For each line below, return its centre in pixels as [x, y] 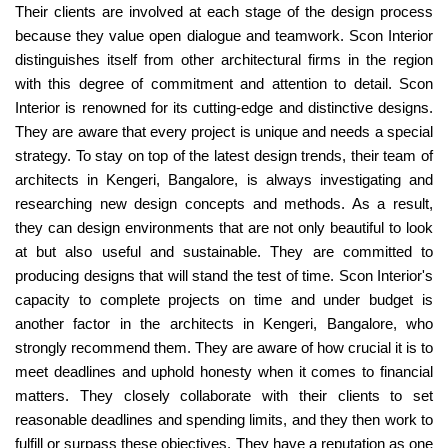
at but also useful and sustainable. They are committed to [224, 252]
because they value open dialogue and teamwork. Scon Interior [224, 36]
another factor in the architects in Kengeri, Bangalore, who [224, 324]
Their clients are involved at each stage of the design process [224, 12]
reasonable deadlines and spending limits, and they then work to [224, 420]
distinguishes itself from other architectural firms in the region [224, 60]
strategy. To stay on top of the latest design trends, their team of [224, 156]
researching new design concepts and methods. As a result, [224, 204]
